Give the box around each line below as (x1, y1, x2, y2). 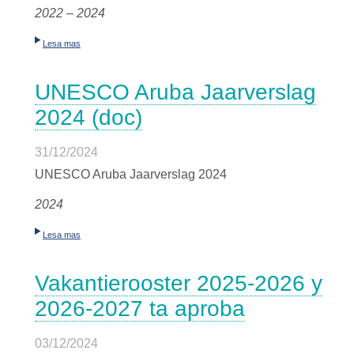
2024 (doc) (35, 105, 142, 130)
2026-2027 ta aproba (35, 296, 245, 321)
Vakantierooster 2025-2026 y (35, 271, 322, 296)
